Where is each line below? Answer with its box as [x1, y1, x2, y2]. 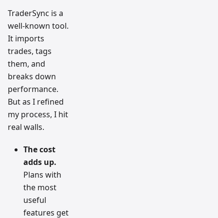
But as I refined [8, 96, 64, 108]
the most [23, 182, 56, 193]
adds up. [23, 157, 56, 168]
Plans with [23, 169, 61, 181]
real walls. [8, 122, 44, 133]
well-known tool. [8, 20, 69, 32]
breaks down [8, 71, 56, 82]
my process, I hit [8, 109, 68, 120]
